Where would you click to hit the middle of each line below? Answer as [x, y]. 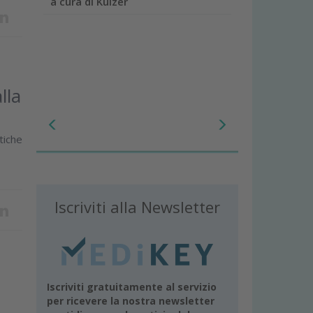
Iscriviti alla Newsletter [138, 207]
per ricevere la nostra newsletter [131, 300]
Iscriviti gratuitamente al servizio [132, 286]
